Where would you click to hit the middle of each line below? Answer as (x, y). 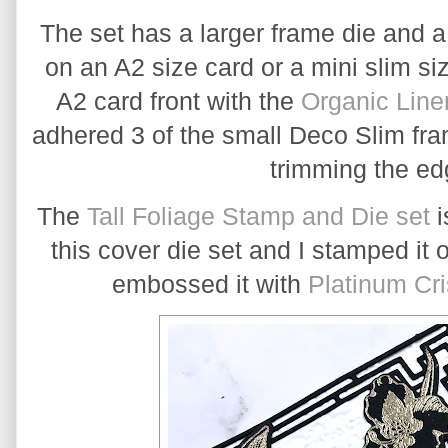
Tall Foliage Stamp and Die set (258, 216)
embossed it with (210, 284)
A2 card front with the (178, 101)
